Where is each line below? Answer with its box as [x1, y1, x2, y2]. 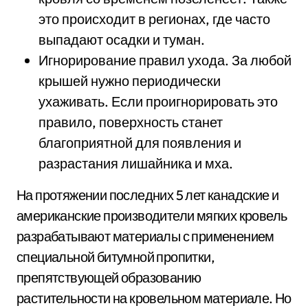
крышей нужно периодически [38, 71, 221, 89]
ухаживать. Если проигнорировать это [38, 92, 278, 110]
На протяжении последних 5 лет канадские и [16, 186, 279, 203]
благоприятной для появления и [38, 133, 241, 151]
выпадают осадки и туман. [38, 30, 205, 48]
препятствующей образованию [16, 268, 201, 286]
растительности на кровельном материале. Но [16, 289, 291, 307]
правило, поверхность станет [38, 113, 223, 131]
